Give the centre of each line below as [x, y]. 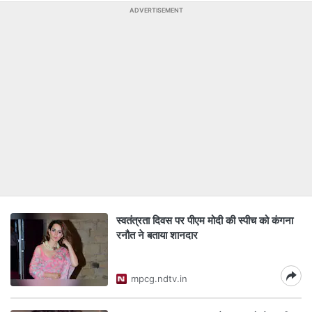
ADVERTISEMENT [156, 10]
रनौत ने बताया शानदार [157, 235]
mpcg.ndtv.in [159, 279]
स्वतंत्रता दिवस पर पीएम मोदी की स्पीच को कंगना [205, 220]
